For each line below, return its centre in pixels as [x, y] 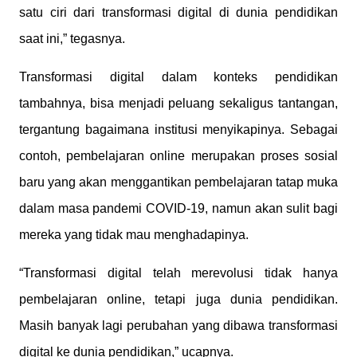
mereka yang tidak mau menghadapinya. [134, 235]
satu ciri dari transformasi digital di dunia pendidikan [178, 12]
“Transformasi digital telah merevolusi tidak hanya [178, 273]
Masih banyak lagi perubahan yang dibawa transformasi [178, 326]
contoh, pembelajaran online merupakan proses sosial [178, 156]
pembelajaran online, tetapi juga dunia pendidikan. [178, 299]
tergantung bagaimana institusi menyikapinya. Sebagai [178, 129]
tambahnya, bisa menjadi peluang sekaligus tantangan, [178, 103]
